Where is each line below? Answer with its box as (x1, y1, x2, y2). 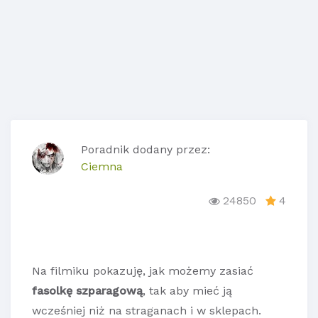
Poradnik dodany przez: (81, 143, 210, 157)
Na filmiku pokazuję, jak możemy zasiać (32, 264, 253, 278)
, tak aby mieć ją (143, 284, 232, 298)
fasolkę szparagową (32, 284, 143, 298)
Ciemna (81, 160, 123, 174)
